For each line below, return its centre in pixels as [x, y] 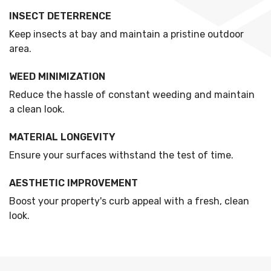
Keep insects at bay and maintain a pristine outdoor [126, 34]
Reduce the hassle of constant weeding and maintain [132, 95]
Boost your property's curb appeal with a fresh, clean [129, 201]
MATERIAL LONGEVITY [62, 137]
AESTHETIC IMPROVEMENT [73, 183]
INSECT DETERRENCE [60, 16]
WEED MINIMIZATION [57, 77]
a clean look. [37, 109]
